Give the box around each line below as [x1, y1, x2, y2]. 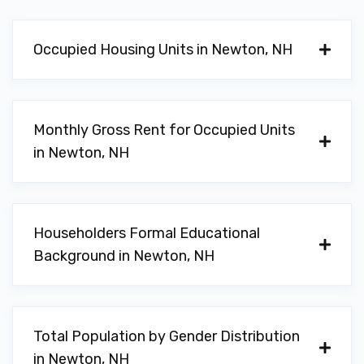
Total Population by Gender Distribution [33, 327, 300, 345]
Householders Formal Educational [33, 224, 260, 242]
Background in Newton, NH [33, 247, 214, 265]
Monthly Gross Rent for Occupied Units [33, 121, 295, 139]
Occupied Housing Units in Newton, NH [33, 41, 292, 58]
